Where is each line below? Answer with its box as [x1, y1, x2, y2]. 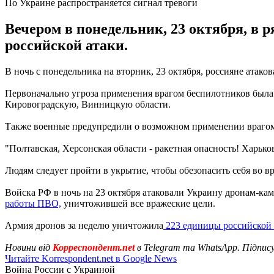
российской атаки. [5, 37, 128, 53]
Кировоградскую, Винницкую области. [5, 98, 171, 109]
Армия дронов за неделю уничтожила [5, 220, 163, 231]
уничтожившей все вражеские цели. [61, 198, 215, 209]
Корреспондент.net [50, 242, 137, 253]
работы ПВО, [5, 198, 61, 209]
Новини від [5, 242, 50, 253]
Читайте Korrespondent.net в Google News [5, 253, 177, 264]
